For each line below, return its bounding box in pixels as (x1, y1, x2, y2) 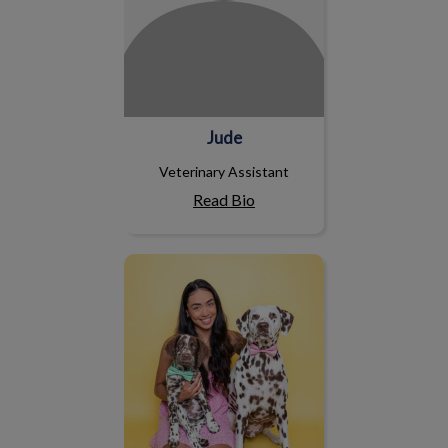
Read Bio (193, 190, 255, 210)
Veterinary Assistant (159, 163, 289, 181)
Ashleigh (194, 254, 254, 274)
